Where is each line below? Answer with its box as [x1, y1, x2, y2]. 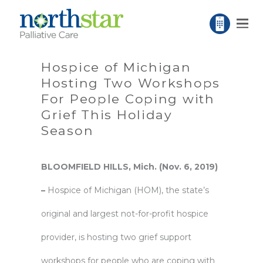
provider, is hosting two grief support [41, 232, 191, 242]
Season [41, 123, 94, 138]
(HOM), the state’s [131, 185, 209, 195]
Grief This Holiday [41, 107, 173, 122]
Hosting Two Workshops [41, 75, 220, 90]
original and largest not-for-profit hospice [41, 208, 208, 219]
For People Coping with [41, 91, 215, 106]
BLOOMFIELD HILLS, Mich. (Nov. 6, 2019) [41, 161, 218, 172]
